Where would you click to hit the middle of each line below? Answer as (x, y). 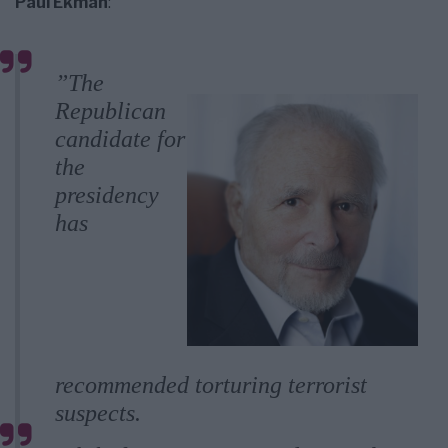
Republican (110, 111)
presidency (107, 195)
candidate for (120, 139)
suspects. (98, 413)
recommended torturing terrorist (211, 385)
